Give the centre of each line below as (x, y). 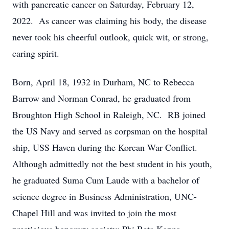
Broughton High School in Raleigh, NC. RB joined (109, 114)
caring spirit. (36, 53)
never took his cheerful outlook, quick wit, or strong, (110, 37)
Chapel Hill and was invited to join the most (94, 213)
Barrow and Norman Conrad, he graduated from (101, 98)
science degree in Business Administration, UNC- (105, 196)
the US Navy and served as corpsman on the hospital (110, 131)
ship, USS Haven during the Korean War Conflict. (105, 147)
